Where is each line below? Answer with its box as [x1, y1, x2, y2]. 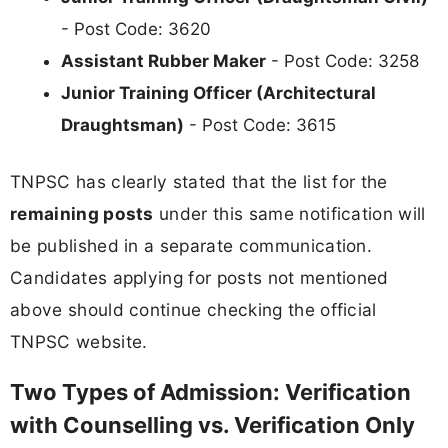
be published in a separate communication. [10, 235, 373, 257]
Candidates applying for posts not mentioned [10, 267, 389, 289]
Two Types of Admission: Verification [10, 378, 411, 405]
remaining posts [10, 203, 154, 225]
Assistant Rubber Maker [61, 50, 266, 71]
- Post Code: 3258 [266, 50, 419, 71]
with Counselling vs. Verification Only [10, 411, 415, 438]
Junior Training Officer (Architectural [61, 82, 376, 103]
